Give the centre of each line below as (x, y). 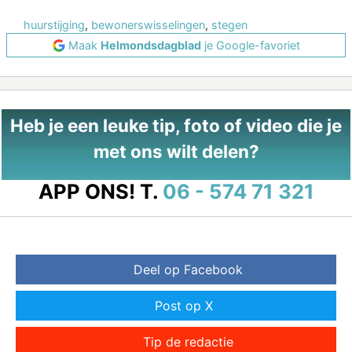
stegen (229, 25)
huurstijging (54, 25)
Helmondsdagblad (150, 46)
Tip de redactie (188, 342)
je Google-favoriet (250, 46)
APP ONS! (86, 192)
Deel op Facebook (188, 270)
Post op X (184, 306)
